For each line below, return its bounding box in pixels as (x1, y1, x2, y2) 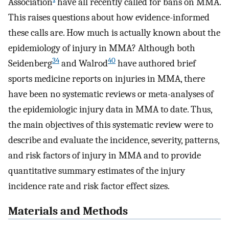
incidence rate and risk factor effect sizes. (8, 180, 170, 192)
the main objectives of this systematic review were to (8, 119, 213, 131)
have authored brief (116, 58, 196, 70)
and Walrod (59, 58, 108, 70)
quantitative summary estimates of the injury (8, 165, 185, 177)
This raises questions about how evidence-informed (8, 12, 210, 24)
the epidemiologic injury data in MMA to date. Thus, (8, 104, 212, 116)
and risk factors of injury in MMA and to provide (8, 150, 201, 162)
